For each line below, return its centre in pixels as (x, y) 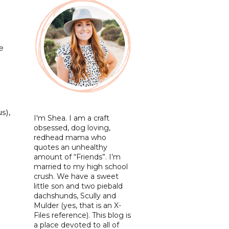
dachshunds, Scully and (75, 196)
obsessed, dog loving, (72, 128)
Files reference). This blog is (82, 215)
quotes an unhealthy (71, 147)
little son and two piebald (78, 186)
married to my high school (81, 166)
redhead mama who (70, 137)
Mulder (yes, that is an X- (77, 205)
